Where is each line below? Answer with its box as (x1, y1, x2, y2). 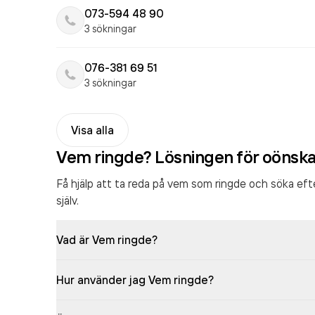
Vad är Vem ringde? (56, 233, 157, 247)
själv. (56, 193, 79, 207)
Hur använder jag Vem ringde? (56, 273, 214, 287)
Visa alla (71, 123, 114, 137)
